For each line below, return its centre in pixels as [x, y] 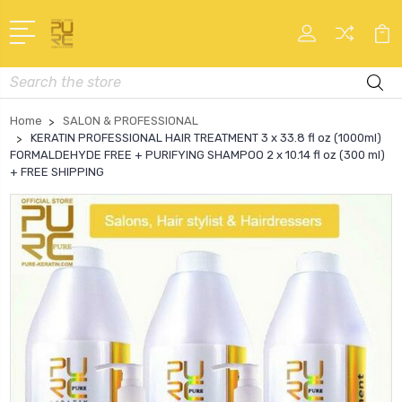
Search [31, 76]
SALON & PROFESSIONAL [131, 120]
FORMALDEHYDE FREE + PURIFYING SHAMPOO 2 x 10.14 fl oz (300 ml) [197, 154]
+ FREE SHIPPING [57, 171]
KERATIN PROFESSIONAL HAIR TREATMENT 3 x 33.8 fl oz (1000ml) [206, 137]
